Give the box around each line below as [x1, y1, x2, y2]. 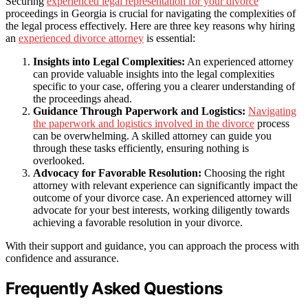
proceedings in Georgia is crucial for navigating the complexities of [5, 7, 296, 19]
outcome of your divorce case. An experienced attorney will [33, 191, 291, 203]
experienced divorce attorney [19, 32, 144, 44]
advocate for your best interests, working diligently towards [33, 203, 289, 216]
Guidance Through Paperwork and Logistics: [33, 104, 245, 117]
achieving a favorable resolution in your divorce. [33, 216, 243, 228]
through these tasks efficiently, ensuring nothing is [33, 142, 249, 154]
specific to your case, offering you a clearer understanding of [33, 80, 295, 92]
